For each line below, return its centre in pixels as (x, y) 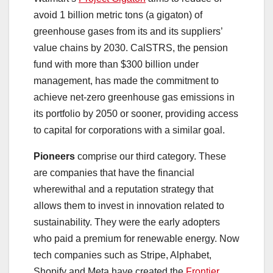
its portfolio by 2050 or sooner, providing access (136, 114)
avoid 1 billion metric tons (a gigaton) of (118, 15)
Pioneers (54, 157)
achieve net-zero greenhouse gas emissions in (134, 97)
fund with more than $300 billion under (116, 65)
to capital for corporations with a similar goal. (129, 130)
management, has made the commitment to (126, 81)
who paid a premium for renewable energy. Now (136, 239)
